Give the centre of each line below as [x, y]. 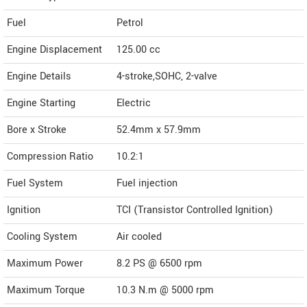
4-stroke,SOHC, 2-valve [167, 77]
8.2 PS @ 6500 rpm [159, 264]
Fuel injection [147, 184]
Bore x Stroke [37, 130]
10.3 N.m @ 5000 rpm [165, 291]
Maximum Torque [46, 291]
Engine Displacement [54, 50]
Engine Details [39, 77]
